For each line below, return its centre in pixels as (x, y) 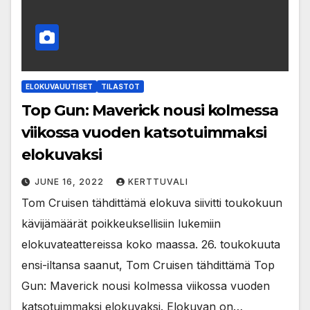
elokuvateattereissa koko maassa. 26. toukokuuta (151, 244)
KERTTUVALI (158, 181)
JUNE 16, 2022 (71, 181)
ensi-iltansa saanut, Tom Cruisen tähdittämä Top (148, 265)
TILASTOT (120, 86)
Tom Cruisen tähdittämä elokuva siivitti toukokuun (152, 202)
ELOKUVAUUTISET (59, 86)
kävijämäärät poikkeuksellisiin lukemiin (121, 223)
